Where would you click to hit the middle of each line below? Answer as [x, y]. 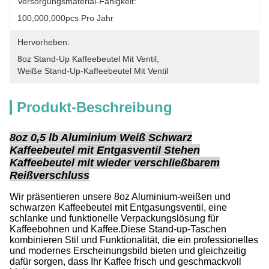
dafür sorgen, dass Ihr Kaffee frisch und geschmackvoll [125, 261]
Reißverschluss [50, 175]
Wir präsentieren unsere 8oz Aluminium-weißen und [120, 197]
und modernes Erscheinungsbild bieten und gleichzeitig [128, 251]
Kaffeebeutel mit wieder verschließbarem [115, 163]
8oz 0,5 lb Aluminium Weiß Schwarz [101, 138]
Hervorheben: [44, 42]
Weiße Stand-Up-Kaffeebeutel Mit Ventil [93, 71]
